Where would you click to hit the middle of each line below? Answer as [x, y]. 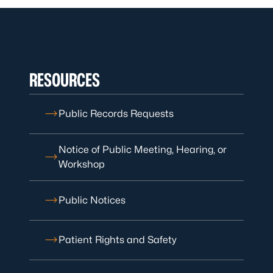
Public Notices [92, 200]
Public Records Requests [116, 114]
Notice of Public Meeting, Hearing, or [143, 150]
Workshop [82, 164]
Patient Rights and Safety [118, 240]
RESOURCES [65, 80]
